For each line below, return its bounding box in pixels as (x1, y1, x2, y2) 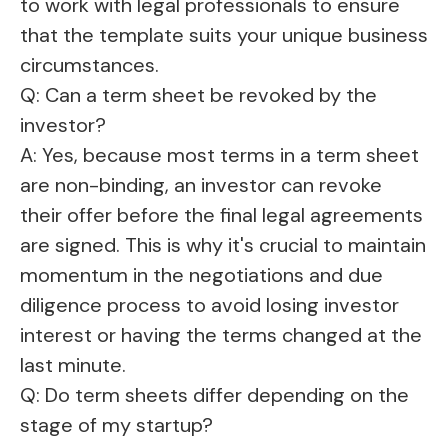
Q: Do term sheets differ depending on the (20, 382, 409, 409)
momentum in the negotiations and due (20, 262, 383, 289)
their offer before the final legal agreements (20, 202, 423, 229)
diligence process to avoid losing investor (20, 292, 399, 319)
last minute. (20, 352, 126, 379)
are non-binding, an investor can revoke (20, 172, 382, 199)
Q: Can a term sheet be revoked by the (20, 82, 377, 109)
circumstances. (20, 52, 159, 79)
